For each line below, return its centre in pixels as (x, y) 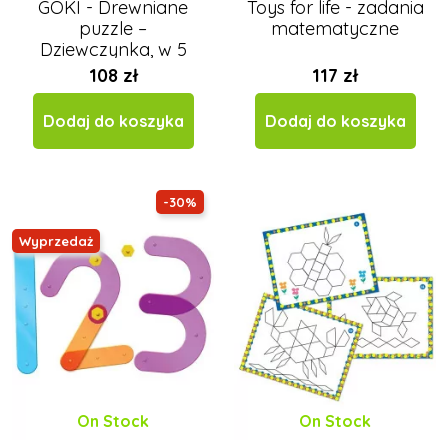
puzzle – (113, 29)
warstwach (113, 71)
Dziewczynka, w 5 (113, 50)
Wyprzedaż (56, 240)
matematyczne (335, 29)
